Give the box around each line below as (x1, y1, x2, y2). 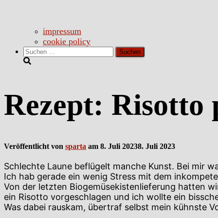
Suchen (23, 46, 46, 54)
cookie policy (43, 36, 91, 46)
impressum (43, 26, 81, 36)
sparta (65, 142, 86, 151)
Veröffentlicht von (4, 142, 65, 151)
